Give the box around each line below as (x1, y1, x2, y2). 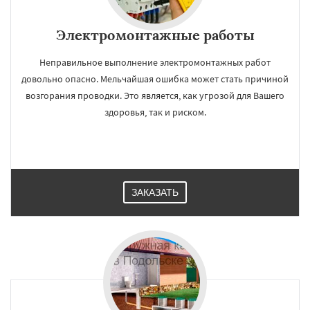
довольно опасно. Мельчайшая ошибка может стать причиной (21, 73, 289, 85)
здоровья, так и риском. (104, 106, 206, 118)
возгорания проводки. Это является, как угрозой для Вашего (26, 89, 284, 102)
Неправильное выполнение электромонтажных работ (39, 56, 271, 69)
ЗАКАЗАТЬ (131, 187, 179, 198)
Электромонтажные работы (55, 26, 255, 44)
